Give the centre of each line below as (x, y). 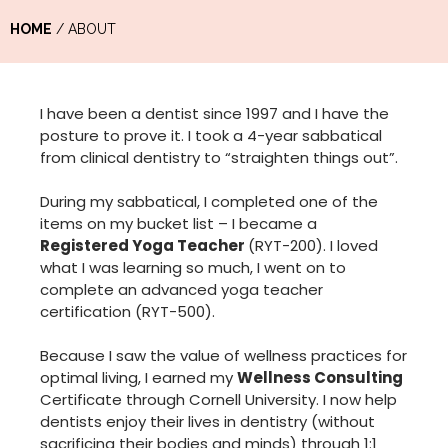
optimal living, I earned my (138, 377)
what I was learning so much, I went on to (193, 267)
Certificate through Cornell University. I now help (218, 399)
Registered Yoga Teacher (144, 245)
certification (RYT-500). (127, 311)
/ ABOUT (84, 29)
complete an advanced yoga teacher (181, 289)
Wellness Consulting (320, 377)
